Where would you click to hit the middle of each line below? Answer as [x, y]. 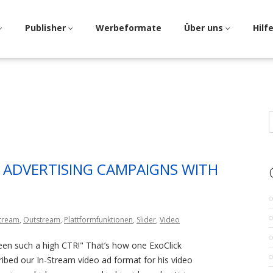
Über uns [205, 28]
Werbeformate [129, 28]
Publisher [47, 28]
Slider [146, 220]
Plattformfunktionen [98, 220]
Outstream [42, 220]
